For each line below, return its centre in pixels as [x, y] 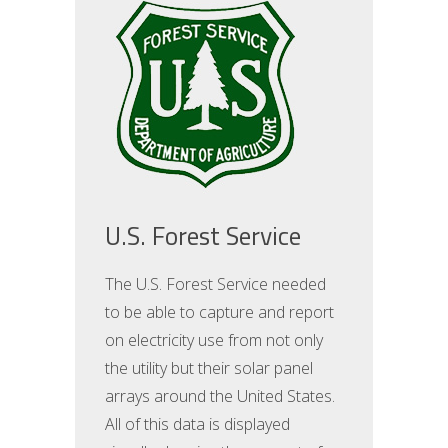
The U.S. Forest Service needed [216, 284]
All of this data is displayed [198, 424]
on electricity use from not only [214, 340]
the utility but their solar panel [209, 368]
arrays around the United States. [220, 396]
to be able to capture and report [220, 312]
